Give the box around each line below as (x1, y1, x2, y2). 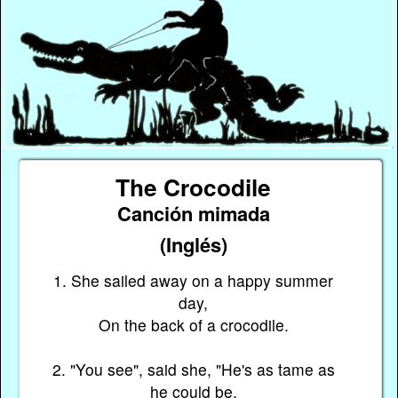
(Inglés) (159, 230, 227, 259)
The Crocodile (115, 170, 272, 204)
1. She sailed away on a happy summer (53, 268, 334, 291)
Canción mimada (116, 199, 270, 228)
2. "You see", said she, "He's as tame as (52, 357, 335, 380)
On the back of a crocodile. (98, 313, 289, 336)
